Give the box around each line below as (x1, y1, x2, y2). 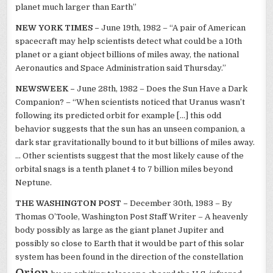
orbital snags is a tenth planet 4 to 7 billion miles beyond (15, 164, 233, 174)
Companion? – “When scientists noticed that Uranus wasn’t (15, 97, 246, 107)
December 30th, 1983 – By (130, 198, 233, 208)
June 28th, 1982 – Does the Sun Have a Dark (77, 83, 248, 93)
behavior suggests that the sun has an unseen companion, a (15, 124, 246, 133)
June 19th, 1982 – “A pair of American (101, 23, 246, 32)
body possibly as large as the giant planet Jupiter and (15, 225, 224, 235)
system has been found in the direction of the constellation (15, 252, 244, 261)
